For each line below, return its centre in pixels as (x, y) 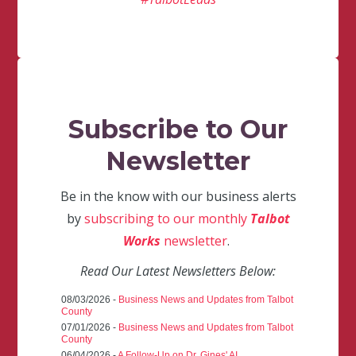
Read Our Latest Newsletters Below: (178, 271)
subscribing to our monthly (167, 219)
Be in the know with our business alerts (178, 197)
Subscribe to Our (178, 130)
